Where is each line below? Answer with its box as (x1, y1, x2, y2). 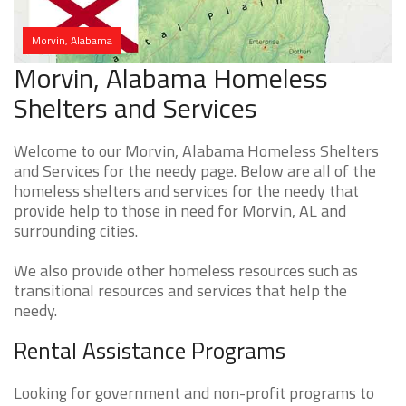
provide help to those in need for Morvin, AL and (14, 198, 346, 224)
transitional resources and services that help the (14, 278, 347, 304)
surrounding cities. (14, 218, 138, 244)
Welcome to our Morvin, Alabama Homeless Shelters (14, 139, 379, 164)
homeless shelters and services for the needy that (14, 179, 359, 204)
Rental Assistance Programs (14, 333, 285, 369)
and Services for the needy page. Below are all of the (14, 159, 376, 184)
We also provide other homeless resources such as (14, 258, 358, 284)
